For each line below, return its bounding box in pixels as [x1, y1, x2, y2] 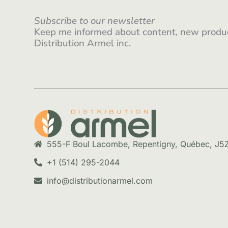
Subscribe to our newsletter [34, 14, 155, 27]
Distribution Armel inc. [34, 36, 131, 50]
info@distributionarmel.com [47, 175, 153, 186]
